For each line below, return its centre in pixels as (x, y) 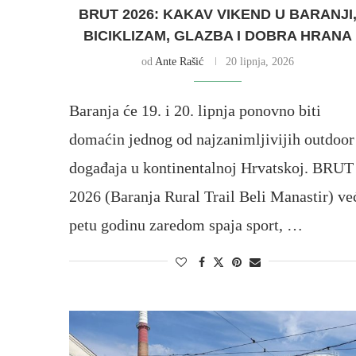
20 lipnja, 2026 (260, 61)
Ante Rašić (180, 61)
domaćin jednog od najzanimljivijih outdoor (212, 139)
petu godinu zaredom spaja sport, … (186, 224)
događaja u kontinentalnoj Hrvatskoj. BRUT (211, 167)
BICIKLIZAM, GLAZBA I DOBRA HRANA (218, 35)
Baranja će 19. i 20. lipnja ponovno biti (195, 110)
